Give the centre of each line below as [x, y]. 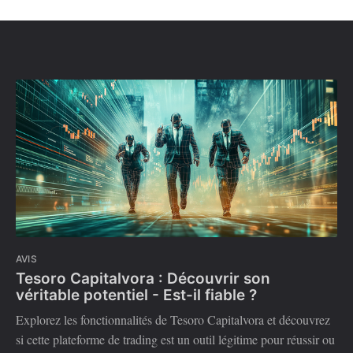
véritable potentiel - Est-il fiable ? [136, 295]
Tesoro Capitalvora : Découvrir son [143, 279]
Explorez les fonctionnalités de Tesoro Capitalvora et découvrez [173, 320]
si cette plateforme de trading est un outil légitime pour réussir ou [175, 340]
